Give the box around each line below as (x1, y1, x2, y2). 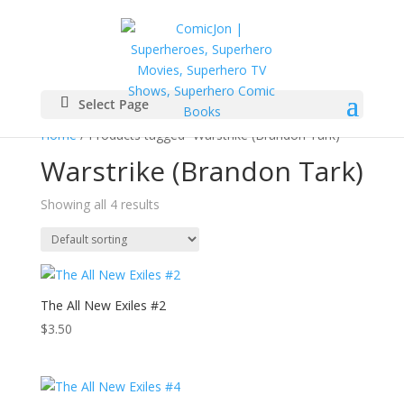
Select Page (78, 96, 149, 113)
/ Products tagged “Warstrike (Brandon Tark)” (76, 126, 344, 143)
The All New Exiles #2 (40, 297, 166, 314)
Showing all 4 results (40, 196, 160, 213)
